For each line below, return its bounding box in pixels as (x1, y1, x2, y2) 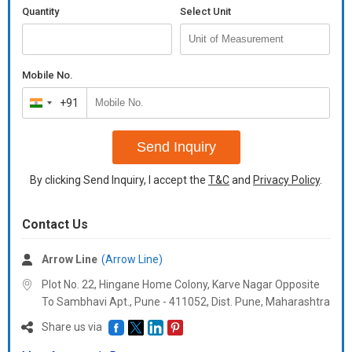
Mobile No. (22, 69, 73, 81)
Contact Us (22, 217, 88, 232)
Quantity (22, 5, 59, 17)
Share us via (42, 321, 104, 333)
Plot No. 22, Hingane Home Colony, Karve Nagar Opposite (42, 278, 320, 291)
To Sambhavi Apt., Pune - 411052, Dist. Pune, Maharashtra (42, 295, 330, 308)
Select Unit (180, 5, 231, 17)
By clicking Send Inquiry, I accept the (30, 174, 208, 186)
